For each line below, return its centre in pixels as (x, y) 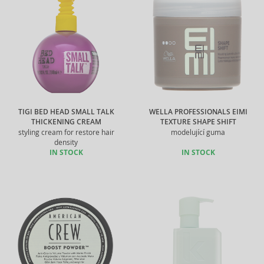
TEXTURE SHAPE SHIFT (198, 122)
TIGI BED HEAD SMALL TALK (66, 112)
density (66, 142)
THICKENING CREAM (66, 122)
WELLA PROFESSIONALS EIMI (198, 112)
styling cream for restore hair (66, 132)
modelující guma (198, 132)
